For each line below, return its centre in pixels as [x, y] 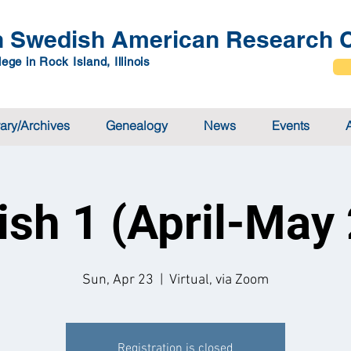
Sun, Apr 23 [118, 280]
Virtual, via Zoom [219, 280]
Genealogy [137, 125]
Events [291, 125]
